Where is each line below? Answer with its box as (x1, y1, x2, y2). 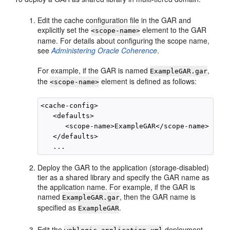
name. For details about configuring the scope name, (37, 35, 210, 46)
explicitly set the (37, 25, 91, 35)
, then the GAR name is (120, 191, 196, 202)
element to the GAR (140, 25, 207, 35)
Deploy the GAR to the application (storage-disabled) (37, 162, 209, 172)
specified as (37, 202, 79, 213)
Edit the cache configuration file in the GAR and (37, 15, 191, 25)
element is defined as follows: (99, 76, 197, 86)
